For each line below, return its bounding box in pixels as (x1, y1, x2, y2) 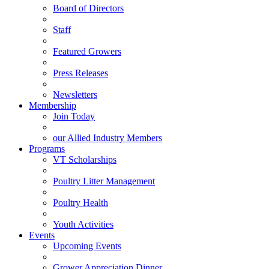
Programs (29, 144, 65, 154)
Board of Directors (53, 3, 124, 13)
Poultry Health (53, 198, 108, 208)
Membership (29, 100, 76, 110)
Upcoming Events (53, 241, 121, 251)
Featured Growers (53, 46, 121, 56)
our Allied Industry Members (53, 133, 162, 143)
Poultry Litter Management (53, 176, 155, 186)
